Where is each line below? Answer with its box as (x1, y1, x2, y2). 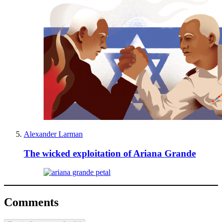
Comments (4, 196, 58, 209)
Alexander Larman (24, 130, 83, 139)
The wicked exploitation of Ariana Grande (24, 148, 196, 159)
